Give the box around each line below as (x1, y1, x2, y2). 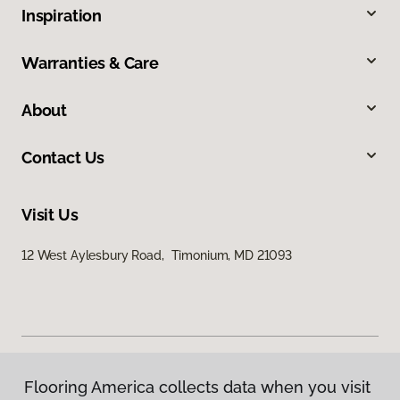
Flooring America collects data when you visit (24, 378, 371, 396)
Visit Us (21, 205, 79, 225)
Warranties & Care (21, 54, 159, 73)
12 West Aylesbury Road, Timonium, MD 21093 (21, 248, 292, 263)
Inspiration (21, 6, 103, 26)
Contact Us (21, 148, 105, 168)
